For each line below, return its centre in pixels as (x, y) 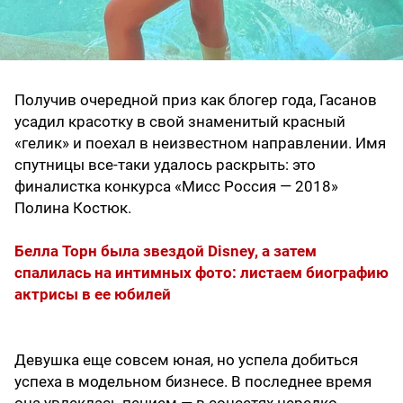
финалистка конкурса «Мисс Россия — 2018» (176, 187)
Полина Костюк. (73, 208)
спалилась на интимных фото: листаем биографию (201, 273)
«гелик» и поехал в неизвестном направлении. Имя (200, 143)
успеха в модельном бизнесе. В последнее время (193, 382)
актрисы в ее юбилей (93, 295)
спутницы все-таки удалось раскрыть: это (165, 165)
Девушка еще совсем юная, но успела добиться (186, 360)
